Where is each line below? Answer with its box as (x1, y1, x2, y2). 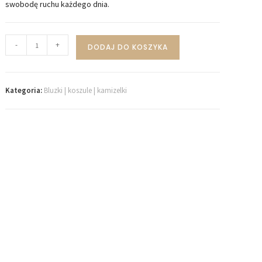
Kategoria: (5, 85, 44, 96)
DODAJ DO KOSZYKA (88, 42, 168, 53)
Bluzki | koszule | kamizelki (44, 85, 127, 96)
